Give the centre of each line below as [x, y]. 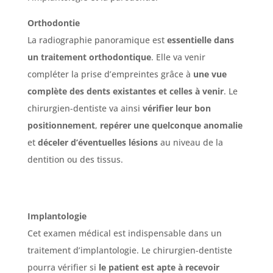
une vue [210, 74]
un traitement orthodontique [89, 57]
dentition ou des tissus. [75, 159]
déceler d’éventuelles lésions [97, 142]
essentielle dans [200, 40]
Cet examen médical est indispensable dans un [124, 233]
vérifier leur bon [176, 108]
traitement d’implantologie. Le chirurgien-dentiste [129, 250]
